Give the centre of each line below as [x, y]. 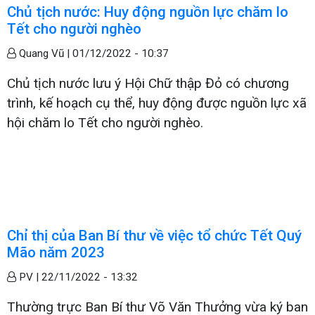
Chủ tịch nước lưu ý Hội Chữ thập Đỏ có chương [148, 83]
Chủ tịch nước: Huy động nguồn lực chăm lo [148, 12]
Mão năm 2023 [56, 252]
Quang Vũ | [44, 53]
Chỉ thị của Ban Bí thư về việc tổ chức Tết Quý [154, 235]
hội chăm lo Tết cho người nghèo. [105, 122]
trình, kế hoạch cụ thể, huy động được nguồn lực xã [157, 103]
